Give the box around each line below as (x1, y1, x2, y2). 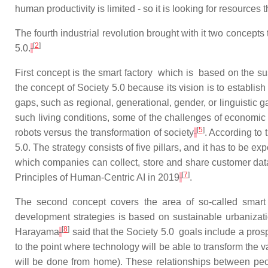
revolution (102, 28, 144, 38)
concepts (226, 28, 264, 38)
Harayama (15, 227, 59, 237)
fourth (34, 28, 59, 38)
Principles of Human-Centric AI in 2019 (15, 172, 179, 182)
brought (146, 28, 179, 38)
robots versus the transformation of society (15, 127, 194, 138)
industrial (60, 28, 100, 38)
